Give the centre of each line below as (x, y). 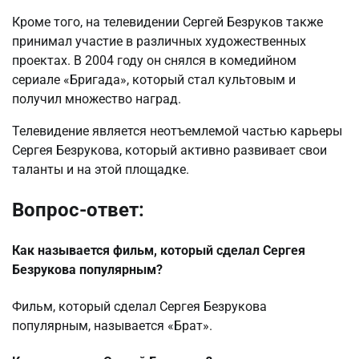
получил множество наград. (97, 99)
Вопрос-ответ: (78, 210)
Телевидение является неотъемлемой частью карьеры (177, 131)
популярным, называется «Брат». (112, 325)
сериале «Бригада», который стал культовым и (154, 80)
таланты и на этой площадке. (101, 170)
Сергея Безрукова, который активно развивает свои (169, 151)
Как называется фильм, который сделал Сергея (159, 251)
